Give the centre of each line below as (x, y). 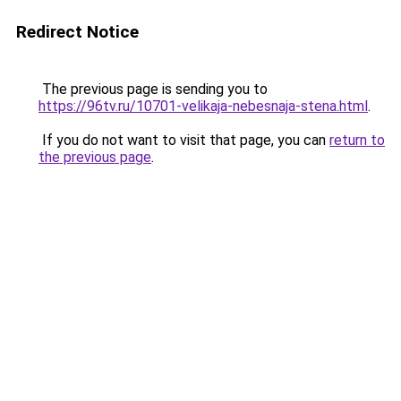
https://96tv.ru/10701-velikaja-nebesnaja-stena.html (203, 106)
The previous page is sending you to (153, 89)
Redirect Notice (77, 32)
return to (357, 140)
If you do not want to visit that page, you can (184, 140)
